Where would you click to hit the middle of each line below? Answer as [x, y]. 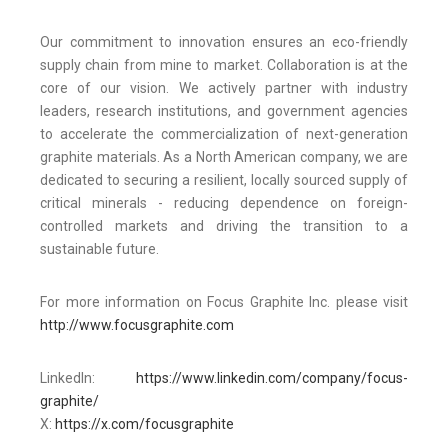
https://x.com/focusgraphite [144, 424]
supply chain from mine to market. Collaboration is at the [224, 65]
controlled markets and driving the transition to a [224, 226]
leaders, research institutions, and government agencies [224, 111]
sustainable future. [99, 249]
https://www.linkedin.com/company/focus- [272, 378]
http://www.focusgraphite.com [137, 325]
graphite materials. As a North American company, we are [224, 157]
